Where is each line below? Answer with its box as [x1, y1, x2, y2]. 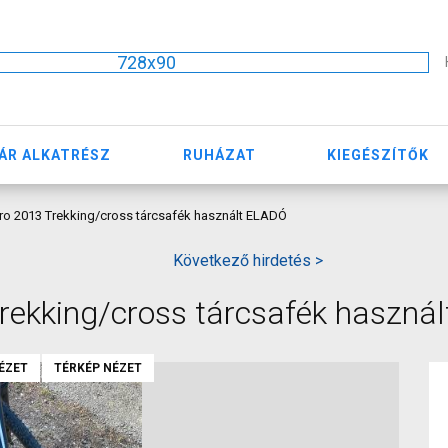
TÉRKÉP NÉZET [54, 361, 142, 375]
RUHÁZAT [182, 146, 256, 163]
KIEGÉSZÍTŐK [327, 146, 430, 163]
